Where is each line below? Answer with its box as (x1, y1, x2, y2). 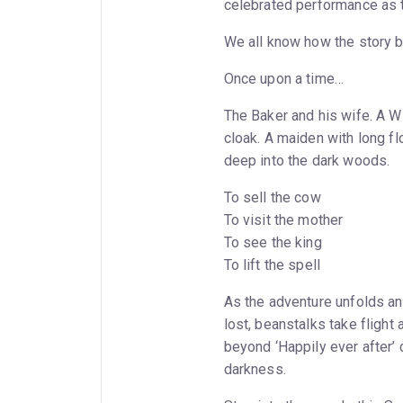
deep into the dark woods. (223, 151, 390, 169)
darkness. (223, 360, 286, 378)
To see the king (223, 233, 326, 251)
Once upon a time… (223, 69, 345, 87)
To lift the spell (223, 255, 325, 273)
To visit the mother (223, 210, 347, 228)
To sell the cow (223, 188, 325, 206)
